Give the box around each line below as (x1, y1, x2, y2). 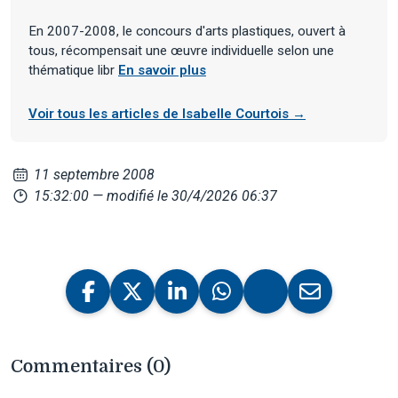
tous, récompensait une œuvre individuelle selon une (28, 42, 334, 59)
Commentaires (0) (11, 355, 171, 377)
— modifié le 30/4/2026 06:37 (92, 187, 278, 204)
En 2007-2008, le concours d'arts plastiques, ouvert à (28, 22, 346, 39)
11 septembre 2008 (30, 165, 155, 183)
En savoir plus (118, 61, 206, 78)
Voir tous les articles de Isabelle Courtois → (28, 105, 306, 122)
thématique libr (28, 61, 118, 78)
